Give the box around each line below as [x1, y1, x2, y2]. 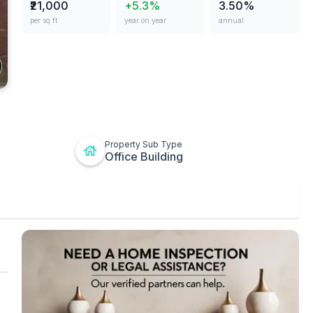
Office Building [105, 149, 184, 163]
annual [218, 16, 244, 24]
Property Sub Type [105, 138, 183, 150]
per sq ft [29, 16, 57, 24]
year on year [124, 16, 166, 24]
